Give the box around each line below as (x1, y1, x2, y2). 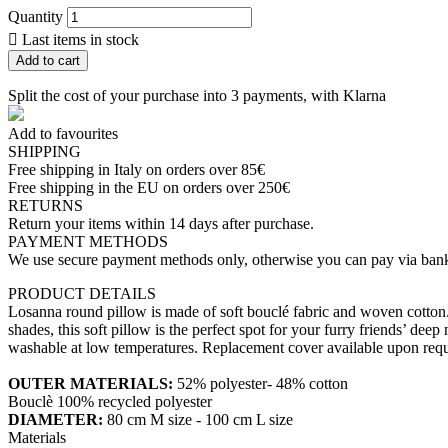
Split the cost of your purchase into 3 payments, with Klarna (8, 87, 386, 105)
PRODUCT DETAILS (8, 285, 156, 303)
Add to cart (16, 53, 80, 69)
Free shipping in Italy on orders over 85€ (8, 161, 265, 179)
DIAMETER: (8, 411, 107, 429)
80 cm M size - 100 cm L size (107, 411, 293, 429)
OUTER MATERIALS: (8, 375, 177, 393)
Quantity (8, 8, 63, 26)
